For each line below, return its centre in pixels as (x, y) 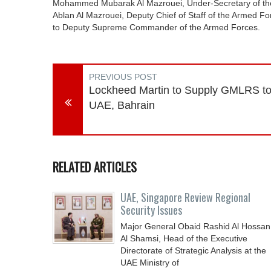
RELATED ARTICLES (95, 167)
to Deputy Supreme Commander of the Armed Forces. (156, 27)
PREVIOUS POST (123, 77)
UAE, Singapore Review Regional (185, 197)
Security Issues (151, 210)
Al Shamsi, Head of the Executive (184, 238)
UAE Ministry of (150, 263)
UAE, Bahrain (122, 105)
